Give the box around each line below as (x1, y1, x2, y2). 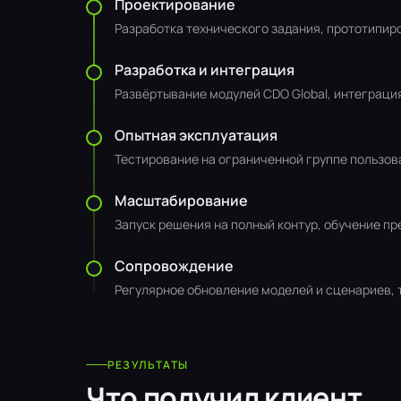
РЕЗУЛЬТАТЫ (107, 356, 188, 372)
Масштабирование (115, 191, 248, 210)
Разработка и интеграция (115, 60, 294, 80)
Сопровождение (115, 256, 234, 276)
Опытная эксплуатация (115, 125, 277, 145)
